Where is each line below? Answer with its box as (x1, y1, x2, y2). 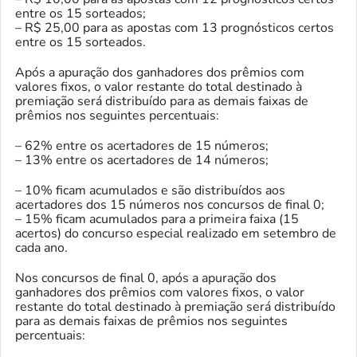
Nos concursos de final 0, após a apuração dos (15, 269, 277, 288)
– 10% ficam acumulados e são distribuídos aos (15, 182, 285, 200)
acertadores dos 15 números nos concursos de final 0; (15, 196, 324, 214)
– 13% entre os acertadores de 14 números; (15, 151, 269, 170)
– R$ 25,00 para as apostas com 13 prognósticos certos (15, 19, 334, 37)
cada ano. (15, 239, 68, 257)
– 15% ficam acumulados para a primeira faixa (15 (15, 210, 299, 229)
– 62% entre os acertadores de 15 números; (15, 137, 269, 155)
